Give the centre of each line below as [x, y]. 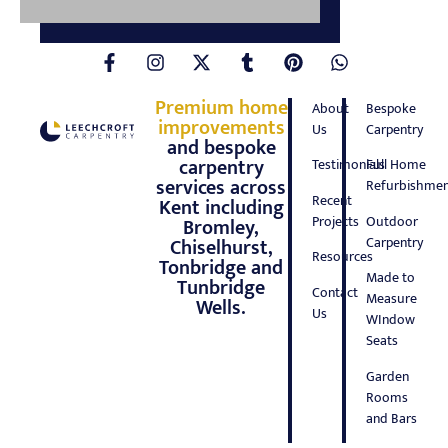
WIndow [390, 320]
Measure [391, 299]
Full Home [395, 165]
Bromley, [221, 227]
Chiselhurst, [221, 247]
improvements [221, 127]
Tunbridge [221, 287]
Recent [332, 200]
